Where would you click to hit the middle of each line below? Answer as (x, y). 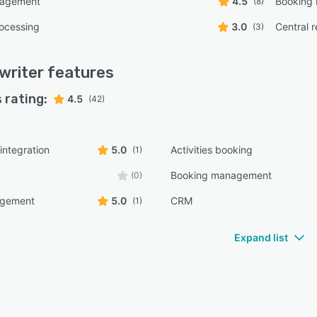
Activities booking (212, 150)
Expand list (261, 238)
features (79, 73)
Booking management (221, 175)
